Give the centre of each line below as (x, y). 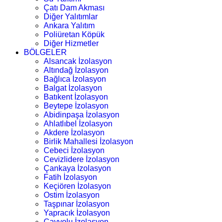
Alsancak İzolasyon (78, 61)
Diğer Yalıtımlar (71, 16)
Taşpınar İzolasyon (77, 204)
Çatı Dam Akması (74, 7)
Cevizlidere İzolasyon (82, 159)
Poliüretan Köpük (74, 34)
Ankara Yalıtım (69, 25)
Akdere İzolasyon (74, 132)
